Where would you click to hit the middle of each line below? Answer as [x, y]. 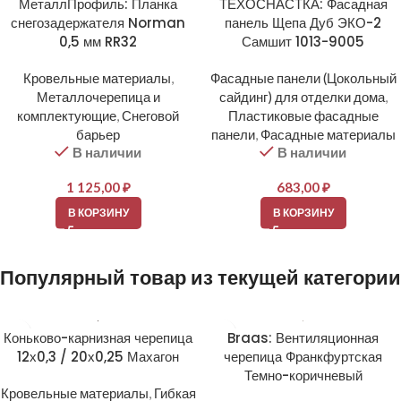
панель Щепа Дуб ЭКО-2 [303, 23]
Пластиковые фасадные [303, 115]
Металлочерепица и [98, 97]
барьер [98, 134]
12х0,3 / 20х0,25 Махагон [98, 357]
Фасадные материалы [328, 134]
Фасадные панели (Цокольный [303, 78]
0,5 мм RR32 [98, 42]
